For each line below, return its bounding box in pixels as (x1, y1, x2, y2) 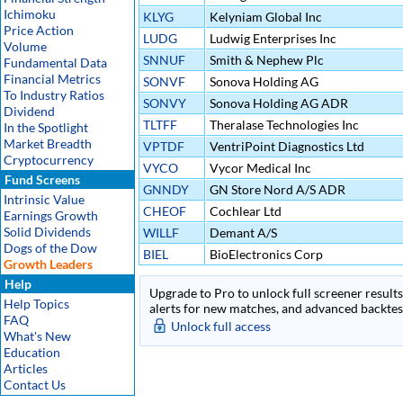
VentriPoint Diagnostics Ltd (207, 139, 364, 154)
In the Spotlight (4, 120, 88, 135)
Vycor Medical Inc (207, 160, 311, 175)
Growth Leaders (4, 256, 93, 272)
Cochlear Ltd (207, 203, 282, 219)
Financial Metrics (4, 71, 101, 86)
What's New (4, 328, 71, 344)
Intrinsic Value (4, 192, 85, 207)
